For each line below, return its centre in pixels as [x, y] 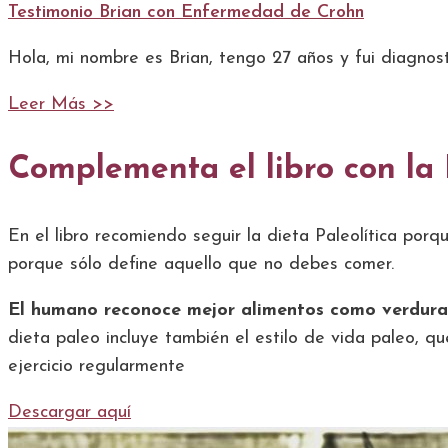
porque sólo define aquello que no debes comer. [201, 265]
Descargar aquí [69, 413]
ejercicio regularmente [96, 367]
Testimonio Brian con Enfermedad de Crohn [186, 12]
